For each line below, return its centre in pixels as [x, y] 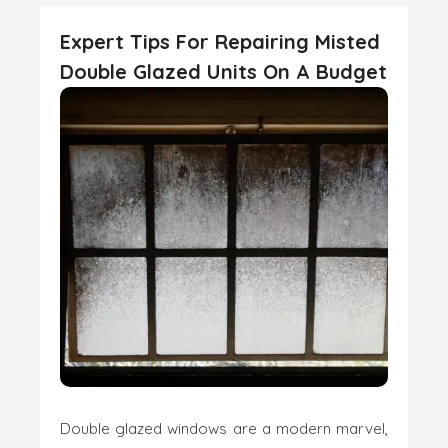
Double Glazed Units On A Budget [223, 72]
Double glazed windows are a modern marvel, [224, 428]
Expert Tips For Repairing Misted [220, 42]
